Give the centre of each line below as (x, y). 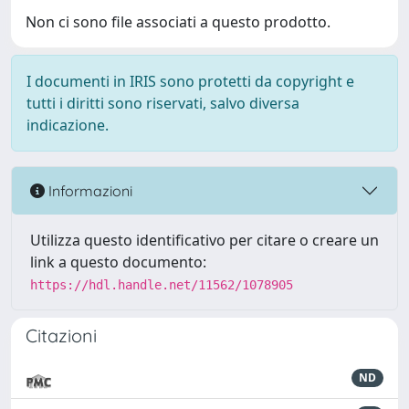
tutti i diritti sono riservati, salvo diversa (163, 103)
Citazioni (61, 336)
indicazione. (68, 125)
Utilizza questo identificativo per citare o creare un (204, 240)
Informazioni (89, 190)
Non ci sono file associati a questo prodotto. (178, 22)
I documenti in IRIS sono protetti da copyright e (190, 81)
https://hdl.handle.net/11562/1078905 (162, 285)
